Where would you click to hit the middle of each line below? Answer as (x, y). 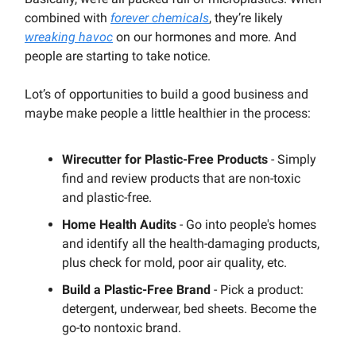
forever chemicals (160, 18)
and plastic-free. (107, 198)
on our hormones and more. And (205, 37)
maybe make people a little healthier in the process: (168, 114)
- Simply (292, 160)
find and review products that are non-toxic (181, 179)
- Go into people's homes (246, 225)
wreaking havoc (69, 37)
